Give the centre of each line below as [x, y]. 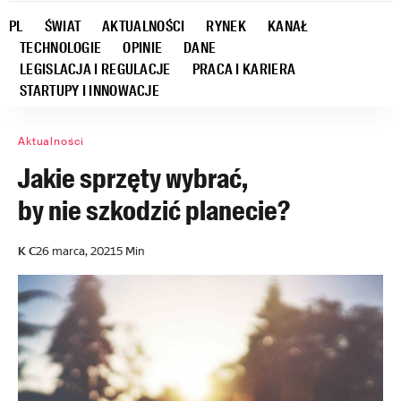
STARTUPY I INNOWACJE [90, 91]
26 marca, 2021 [76, 251]
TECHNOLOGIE [61, 48]
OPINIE [143, 48]
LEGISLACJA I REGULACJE [95, 69]
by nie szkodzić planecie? [154, 211]
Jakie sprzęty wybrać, [133, 179]
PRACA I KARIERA [244, 69]
